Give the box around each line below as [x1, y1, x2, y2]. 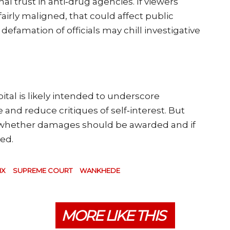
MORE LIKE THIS [61, 206, 165, 224]
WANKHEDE [80, 166, 120, 175]
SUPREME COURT [13, 166, 72, 175]
